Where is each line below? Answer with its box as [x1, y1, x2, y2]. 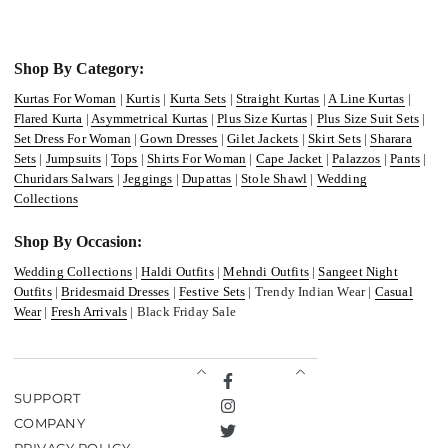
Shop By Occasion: [13, 233, 142, 250]
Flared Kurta [13, 111, 83, 126]
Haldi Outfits [141, 264, 214, 279]
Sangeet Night [318, 264, 398, 279]
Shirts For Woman [147, 151, 247, 166]
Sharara [370, 131, 412, 146]
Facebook [218, 383, 287, 399]
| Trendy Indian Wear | [245, 284, 375, 299]
